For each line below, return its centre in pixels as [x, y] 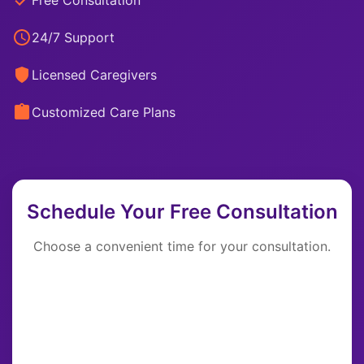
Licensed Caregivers [94, 75]
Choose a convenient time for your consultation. [182, 247]
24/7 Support [73, 38]
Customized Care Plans [104, 113]
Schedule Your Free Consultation [182, 212]
